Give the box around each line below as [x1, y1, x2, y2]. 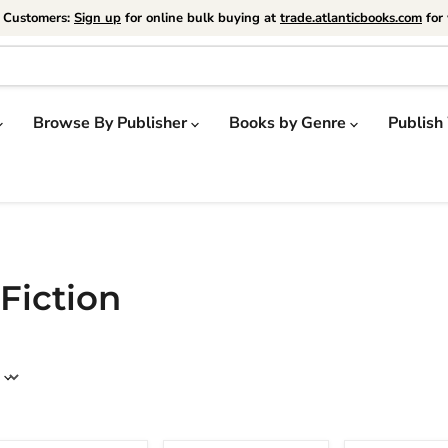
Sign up [74, 9, 121, 27]
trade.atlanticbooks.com [280, 9, 422, 27]
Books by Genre [229, 112, 350, 134]
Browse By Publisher [33, 112, 191, 134]
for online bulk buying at [121, 9, 280, 27]
